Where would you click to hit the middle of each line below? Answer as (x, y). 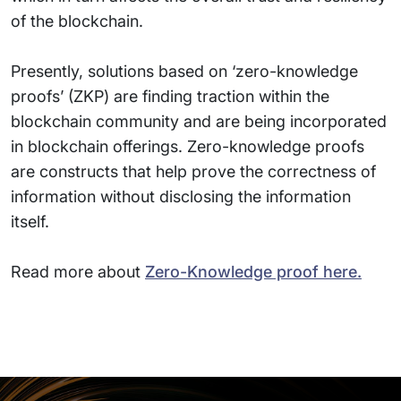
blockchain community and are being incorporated (199, 121)
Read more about (78, 272)
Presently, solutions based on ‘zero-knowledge (184, 71)
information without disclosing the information (181, 196)
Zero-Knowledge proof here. (253, 272)
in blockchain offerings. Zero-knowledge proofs (188, 146)
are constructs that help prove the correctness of (193, 171)
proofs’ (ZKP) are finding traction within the (170, 96)
